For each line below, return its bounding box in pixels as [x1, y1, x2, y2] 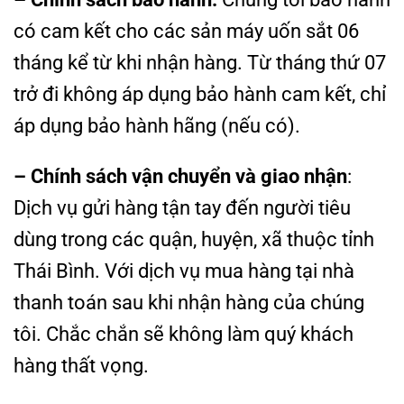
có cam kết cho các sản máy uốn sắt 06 [14, 19, 359, 43]
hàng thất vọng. [14, 353, 149, 377]
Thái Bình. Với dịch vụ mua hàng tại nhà [14, 258, 354, 282]
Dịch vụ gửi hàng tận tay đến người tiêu [14, 195, 351, 219]
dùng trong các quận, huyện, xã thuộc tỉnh [14, 226, 374, 251]
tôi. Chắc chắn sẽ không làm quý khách [14, 321, 353, 345]
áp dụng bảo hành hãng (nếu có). [14, 114, 300, 138]
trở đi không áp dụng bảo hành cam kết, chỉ [14, 82, 386, 106]
